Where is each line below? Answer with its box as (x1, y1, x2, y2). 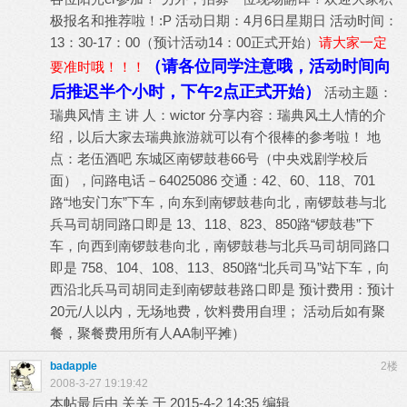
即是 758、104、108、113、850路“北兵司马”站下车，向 (50, 260, 390, 275)
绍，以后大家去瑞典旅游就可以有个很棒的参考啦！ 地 (50, 129, 381, 144)
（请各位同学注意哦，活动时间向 (145, 57, 391, 75)
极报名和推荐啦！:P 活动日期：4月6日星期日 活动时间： (50, 13, 398, 28)
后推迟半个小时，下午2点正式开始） (50, 83, 321, 101)
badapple (50, 360, 97, 372)
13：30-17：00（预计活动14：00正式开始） (50, 35, 319, 50)
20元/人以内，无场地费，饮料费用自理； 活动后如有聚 (50, 303, 385, 319)
